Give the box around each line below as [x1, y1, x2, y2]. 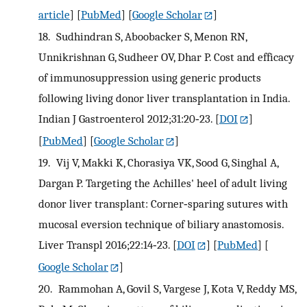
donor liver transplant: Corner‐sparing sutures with [38, 197, 288, 211]
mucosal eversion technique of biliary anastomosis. [38, 217, 284, 232]
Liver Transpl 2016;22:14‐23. [38, 238, 170, 252]
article [38, 8, 70, 22]
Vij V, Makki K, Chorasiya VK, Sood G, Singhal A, [53, 156, 278, 170]
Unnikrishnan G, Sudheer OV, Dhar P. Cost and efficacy [38, 50, 294, 64]
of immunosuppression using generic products [38, 71, 261, 85]
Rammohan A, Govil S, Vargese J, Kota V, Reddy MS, [55, 281, 296, 295]
